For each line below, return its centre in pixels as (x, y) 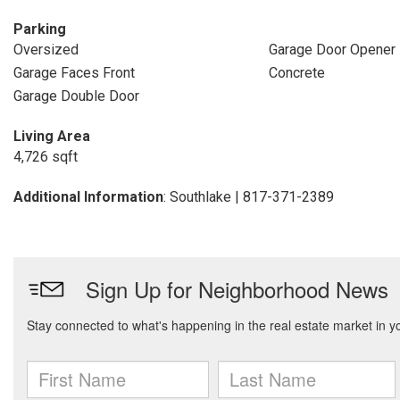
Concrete (296, 73)
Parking (40, 29)
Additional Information (88, 197)
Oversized (46, 50)
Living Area (52, 136)
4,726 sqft (46, 157)
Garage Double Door (76, 96)
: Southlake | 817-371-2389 (249, 197)
